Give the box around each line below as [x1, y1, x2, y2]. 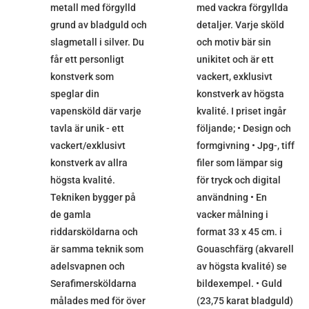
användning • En [196, 192, 267, 203]
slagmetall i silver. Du [50, 37, 144, 48]
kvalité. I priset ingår [196, 106, 286, 117]
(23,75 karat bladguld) [196, 295, 293, 307]
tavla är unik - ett [50, 123, 124, 134]
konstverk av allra [50, 157, 128, 169]
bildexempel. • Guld [196, 278, 282, 290]
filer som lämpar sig [196, 157, 283, 169]
